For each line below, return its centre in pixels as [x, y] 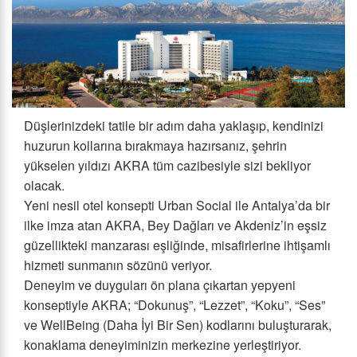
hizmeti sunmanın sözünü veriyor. [118, 265]
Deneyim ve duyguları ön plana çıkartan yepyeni [160, 285]
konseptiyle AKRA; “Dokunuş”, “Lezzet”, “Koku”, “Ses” [175, 305]
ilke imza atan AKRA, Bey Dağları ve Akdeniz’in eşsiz [175, 226]
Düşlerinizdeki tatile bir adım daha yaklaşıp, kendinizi [174, 126]
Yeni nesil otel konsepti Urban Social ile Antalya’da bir [177, 206]
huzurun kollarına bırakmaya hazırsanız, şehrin [155, 146]
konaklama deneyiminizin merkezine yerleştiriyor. [163, 345]
